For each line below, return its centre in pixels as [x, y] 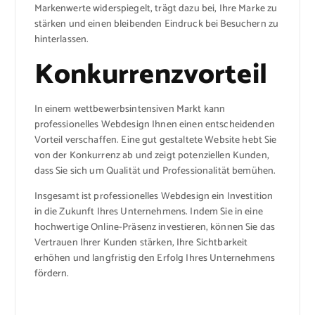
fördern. [52, 274]
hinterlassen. [62, 39]
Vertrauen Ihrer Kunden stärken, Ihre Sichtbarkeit [141, 243]
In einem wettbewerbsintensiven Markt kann [130, 110]
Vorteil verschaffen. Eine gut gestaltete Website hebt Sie [155, 141]
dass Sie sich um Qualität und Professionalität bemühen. [155, 172]
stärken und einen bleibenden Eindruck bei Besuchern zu [156, 24]
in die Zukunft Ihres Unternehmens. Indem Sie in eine [148, 212]
